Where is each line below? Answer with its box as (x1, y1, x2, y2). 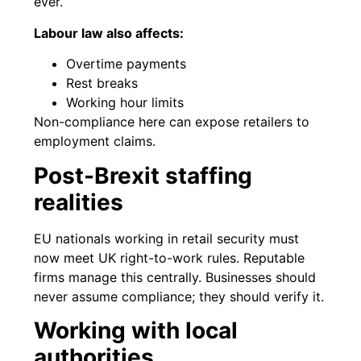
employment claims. (34, 133, 156, 150)
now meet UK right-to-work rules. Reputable (34, 249, 305, 266)
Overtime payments (66, 56, 187, 73)
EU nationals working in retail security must (34, 230, 300, 247)
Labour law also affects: (34, 24, 185, 41)
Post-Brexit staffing (34, 161, 253, 189)
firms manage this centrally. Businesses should (34, 268, 317, 285)
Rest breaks (66, 75, 139, 92)
